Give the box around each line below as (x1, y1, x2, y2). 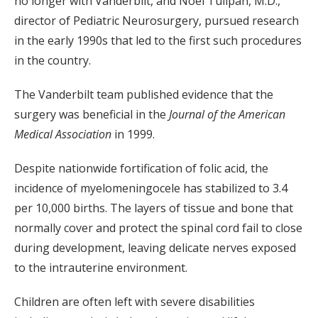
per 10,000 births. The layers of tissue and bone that (14, 200, 293, 216)
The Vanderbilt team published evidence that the (14, 87, 273, 103)
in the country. (14, 53, 91, 69)
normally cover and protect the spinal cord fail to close (14, 220, 302, 236)
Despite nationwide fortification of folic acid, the (14, 160, 268, 177)
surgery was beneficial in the (14, 106, 169, 123)
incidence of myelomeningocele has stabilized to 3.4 (14, 180, 287, 197)
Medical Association (14, 126, 111, 143)
